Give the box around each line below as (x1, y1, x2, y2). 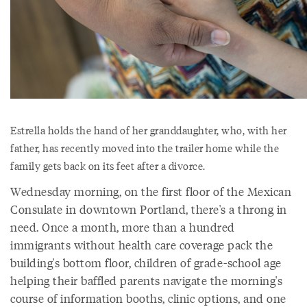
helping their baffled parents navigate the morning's (10, 272, 282, 288)
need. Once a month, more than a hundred (10, 219, 235, 235)
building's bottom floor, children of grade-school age (10, 254, 282, 271)
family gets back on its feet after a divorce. (10, 158, 206, 173)
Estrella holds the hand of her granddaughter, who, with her (10, 122, 287, 137)
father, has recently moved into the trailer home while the (10, 140, 279, 155)
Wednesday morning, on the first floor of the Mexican (10, 183, 291, 199)
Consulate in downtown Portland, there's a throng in (10, 201, 287, 217)
